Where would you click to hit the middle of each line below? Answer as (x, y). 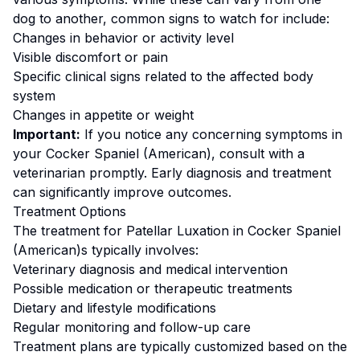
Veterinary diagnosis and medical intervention (150, 269)
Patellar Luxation (178, 231)
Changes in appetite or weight (103, 115)
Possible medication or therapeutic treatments (153, 288)
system (34, 96)
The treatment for (70, 231)
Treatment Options (70, 211)
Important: (47, 134)
